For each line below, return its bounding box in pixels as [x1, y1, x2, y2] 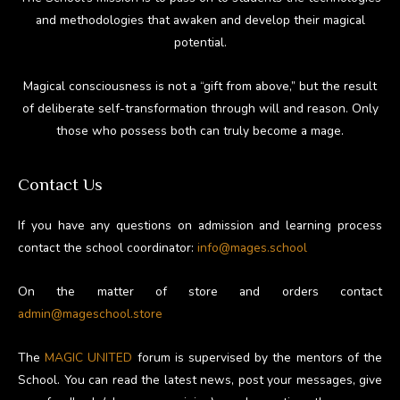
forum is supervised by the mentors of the [132, 349, 383, 367]
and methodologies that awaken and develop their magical [35, 12, 365, 29]
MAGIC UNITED [45, 349, 133, 367]
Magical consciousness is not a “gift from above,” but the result [23, 78, 377, 96]
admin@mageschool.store [18, 305, 162, 323]
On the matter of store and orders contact [18, 283, 382, 301]
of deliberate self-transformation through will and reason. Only [21, 100, 379, 118]
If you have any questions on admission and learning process [18, 217, 382, 235]
